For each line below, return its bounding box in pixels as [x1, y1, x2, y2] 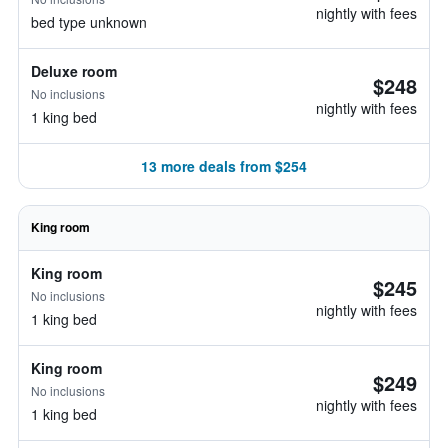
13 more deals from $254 [141, 156, 307, 176]
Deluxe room [31, 61, 117, 81]
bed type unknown [31, 12, 147, 32]
